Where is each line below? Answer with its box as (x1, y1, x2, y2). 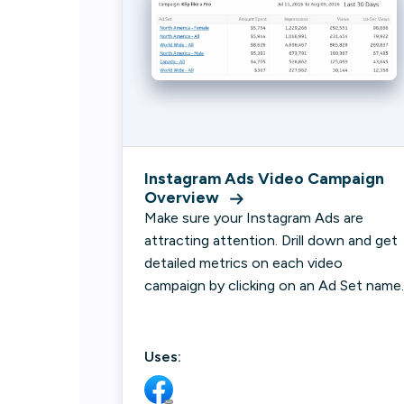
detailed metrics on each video (144, 254, 343, 271)
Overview (144, 188, 219, 207)
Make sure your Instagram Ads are (144, 209, 363, 226)
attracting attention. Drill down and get (144, 232, 398, 249)
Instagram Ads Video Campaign (144, 169, 384, 188)
